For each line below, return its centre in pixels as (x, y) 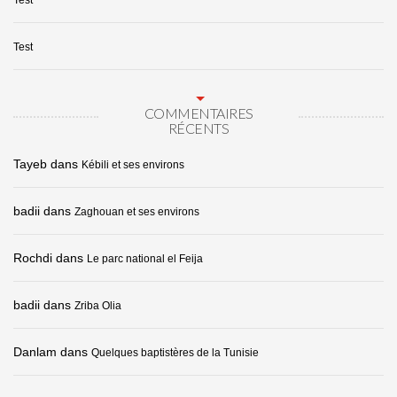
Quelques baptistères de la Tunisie (175, 353)
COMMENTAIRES (198, 113)
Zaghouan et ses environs (137, 212)
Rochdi (33, 258)
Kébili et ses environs (133, 165)
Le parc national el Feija (145, 259)
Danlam (35, 352)
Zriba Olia (98, 306)
